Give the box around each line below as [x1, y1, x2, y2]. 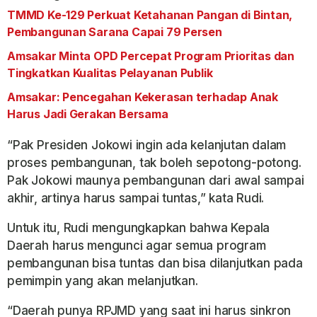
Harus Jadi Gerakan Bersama [7, 107, 168, 122]
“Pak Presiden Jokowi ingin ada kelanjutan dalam [7, 138, 287, 153]
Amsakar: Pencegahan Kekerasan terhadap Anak [7, 90, 278, 105]
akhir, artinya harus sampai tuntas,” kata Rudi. [7, 191, 265, 206]
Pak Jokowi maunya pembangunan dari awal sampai [7, 173, 304, 188]
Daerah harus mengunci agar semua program [7, 238, 266, 253]
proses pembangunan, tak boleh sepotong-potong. [7, 156, 301, 171]
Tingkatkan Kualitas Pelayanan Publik [7, 66, 213, 81]
